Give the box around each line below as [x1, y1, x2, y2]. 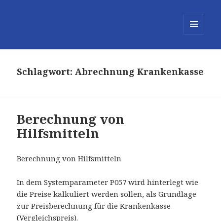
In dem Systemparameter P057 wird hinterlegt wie [17, 177, 199, 187]
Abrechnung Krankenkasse [75, 66, 204, 78]
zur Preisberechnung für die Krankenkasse [17, 201, 171, 211]
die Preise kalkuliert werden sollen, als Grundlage [17, 189, 197, 199]
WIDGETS [184, 51, 213, 60]
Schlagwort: [17, 66, 75, 78]
